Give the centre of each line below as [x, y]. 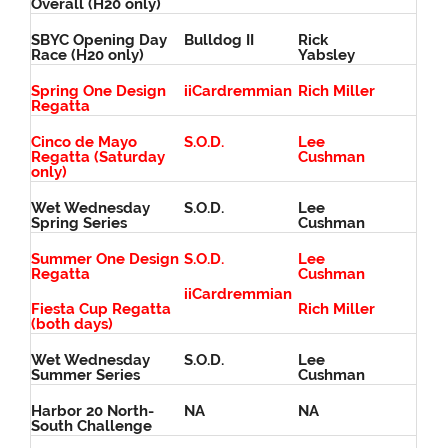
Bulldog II [219, 40]
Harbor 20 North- [93, 411]
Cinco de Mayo [84, 142]
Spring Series [79, 223]
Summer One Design [105, 259]
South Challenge [92, 426]
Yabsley [327, 55]
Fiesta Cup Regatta [101, 309]
